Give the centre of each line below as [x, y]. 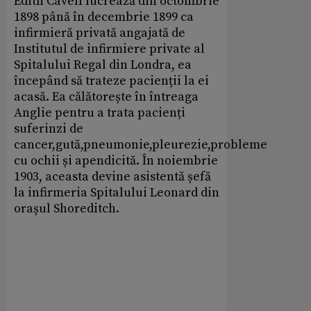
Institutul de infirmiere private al [109, 49]
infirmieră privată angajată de [100, 33]
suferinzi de [49, 129]
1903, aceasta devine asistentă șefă [112, 177]
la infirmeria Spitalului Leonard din [117, 193]
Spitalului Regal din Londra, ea [103, 65]
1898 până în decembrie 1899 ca [104, 17]
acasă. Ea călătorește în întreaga [106, 97]
